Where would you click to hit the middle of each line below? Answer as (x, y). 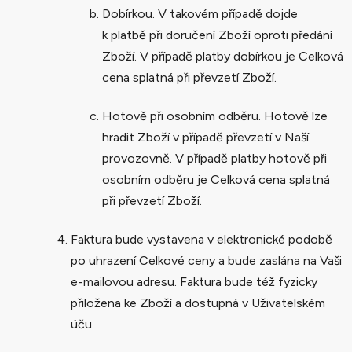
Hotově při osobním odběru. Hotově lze (215, 115)
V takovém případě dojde (228, 13)
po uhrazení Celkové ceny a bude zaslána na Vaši (206, 260)
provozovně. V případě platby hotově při (214, 158)
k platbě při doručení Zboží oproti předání (217, 35)
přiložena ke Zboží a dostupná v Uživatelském (198, 302)
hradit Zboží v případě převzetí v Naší (205, 137)
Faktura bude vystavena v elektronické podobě (202, 239)
